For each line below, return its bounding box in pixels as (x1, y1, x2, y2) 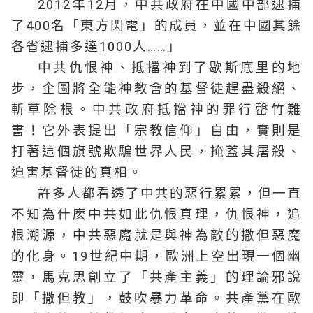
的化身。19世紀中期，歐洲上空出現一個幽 (11, 249, 302, 264)
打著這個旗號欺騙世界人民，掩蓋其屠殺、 (11, 144, 302, 159)
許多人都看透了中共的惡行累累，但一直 (38, 186, 302, 201)
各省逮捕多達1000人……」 (11, 39, 182, 54)
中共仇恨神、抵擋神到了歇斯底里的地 (38, 60, 302, 75)
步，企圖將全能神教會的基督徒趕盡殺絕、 (11, 81, 302, 96)
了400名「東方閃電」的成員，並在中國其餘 (11, 18, 302, 34)
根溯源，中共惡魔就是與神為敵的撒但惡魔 (11, 228, 302, 243)
